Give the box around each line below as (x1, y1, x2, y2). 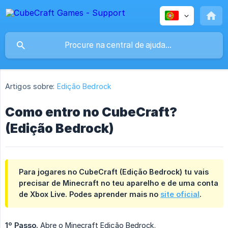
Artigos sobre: (5, 82, 55, 91)
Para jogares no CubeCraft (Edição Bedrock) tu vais (19, 167, 209, 177)
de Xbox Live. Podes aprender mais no (19, 190, 160, 199)
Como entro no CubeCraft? (5, 104, 177, 120)
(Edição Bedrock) (5, 121, 114, 136)
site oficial (160, 190, 199, 199)
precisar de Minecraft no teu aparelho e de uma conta (19, 179, 218, 188)
